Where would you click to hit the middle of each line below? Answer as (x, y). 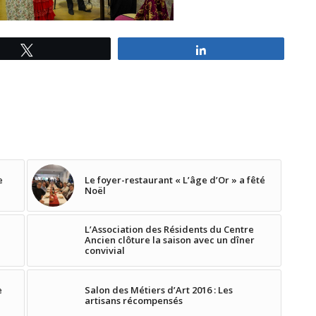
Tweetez (60, 49)
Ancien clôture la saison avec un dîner (170, 240)
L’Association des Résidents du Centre (170, 229)
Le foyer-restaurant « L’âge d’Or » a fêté (175, 180)
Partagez (234, 49)
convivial (108, 250)
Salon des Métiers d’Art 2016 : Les (159, 290)
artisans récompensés (134, 300)
